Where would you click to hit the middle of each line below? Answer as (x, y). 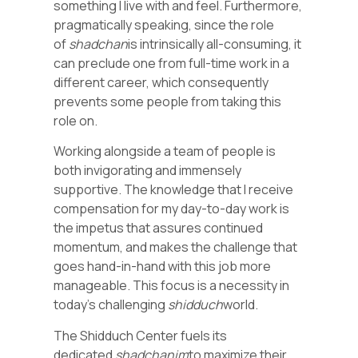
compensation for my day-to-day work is (172, 209)
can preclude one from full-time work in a (172, 63)
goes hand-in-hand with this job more (163, 267)
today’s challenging (111, 305)
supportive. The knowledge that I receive (174, 190)
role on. (77, 120)
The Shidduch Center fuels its (141, 335)
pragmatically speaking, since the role (164, 24)
